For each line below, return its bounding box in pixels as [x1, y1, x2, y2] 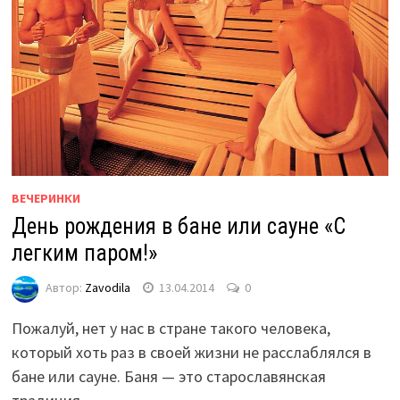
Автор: [45, 279, 85, 296]
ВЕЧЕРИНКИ [11, 189, 80, 206]
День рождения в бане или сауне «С [11, 212, 346, 239]
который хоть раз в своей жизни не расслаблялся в [11, 341, 371, 362]
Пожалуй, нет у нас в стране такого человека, [11, 317, 330, 338]
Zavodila [84, 279, 130, 296]
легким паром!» [11, 239, 157, 266]
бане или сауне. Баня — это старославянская [11, 365, 326, 387]
